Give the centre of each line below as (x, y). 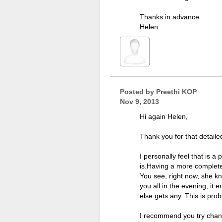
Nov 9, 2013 (139, 102)
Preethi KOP (176, 92)
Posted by (138, 92)
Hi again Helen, (164, 116)
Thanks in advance (169, 17)
